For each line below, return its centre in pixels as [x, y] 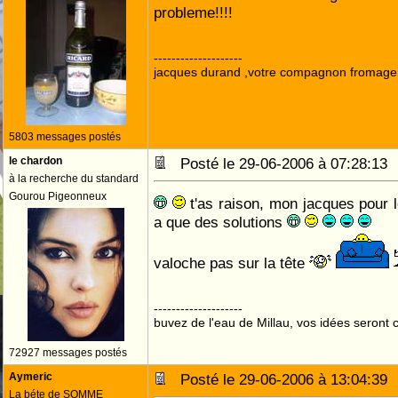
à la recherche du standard [74, 179]
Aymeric [31, 377]
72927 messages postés [68, 353]
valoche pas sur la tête [231, 263]
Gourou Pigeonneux [58, 196]
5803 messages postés [65, 137]
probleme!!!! [193, 12]
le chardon [36, 161]
